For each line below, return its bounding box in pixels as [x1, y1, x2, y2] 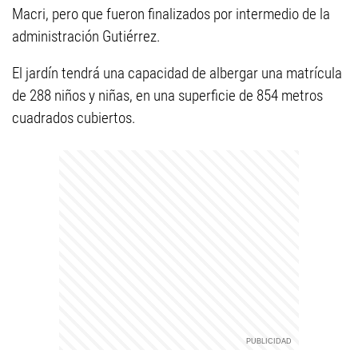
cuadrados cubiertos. [12, 109, 136, 127]
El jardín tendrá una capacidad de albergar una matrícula [12, 64, 342, 82]
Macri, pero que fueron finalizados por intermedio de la [12, 5, 330, 23]
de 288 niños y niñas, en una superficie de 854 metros [12, 86, 323, 105]
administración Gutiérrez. [12, 27, 161, 46]
